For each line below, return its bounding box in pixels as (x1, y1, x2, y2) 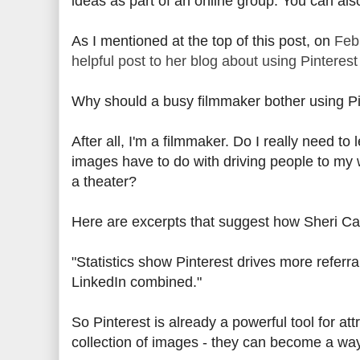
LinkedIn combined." (72, 274, 202, 290)
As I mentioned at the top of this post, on (72, 33, 334, 49)
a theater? (72, 174, 137, 190)
